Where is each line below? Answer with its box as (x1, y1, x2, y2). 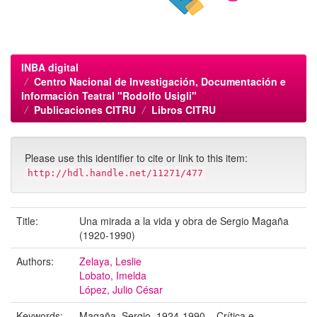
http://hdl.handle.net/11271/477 (28, 168, 203, 178)
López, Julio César (79, 282, 163, 296)
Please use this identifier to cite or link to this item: (25, 151, 248, 165)
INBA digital (21, 60, 79, 74)
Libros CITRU (151, 103, 216, 117)
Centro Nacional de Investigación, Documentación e (34, 74, 286, 88)
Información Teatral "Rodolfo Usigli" (21, 88, 197, 103)
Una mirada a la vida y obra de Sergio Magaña (79, 214, 289, 228)
